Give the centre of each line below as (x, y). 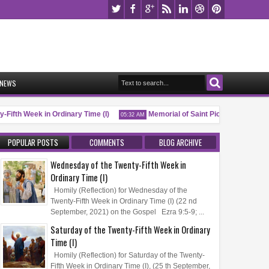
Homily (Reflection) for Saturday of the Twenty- (128, 255)
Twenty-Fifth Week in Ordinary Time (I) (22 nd (124, 201)
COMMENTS (107, 142)
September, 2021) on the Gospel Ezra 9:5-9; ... (127, 212)
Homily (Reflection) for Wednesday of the (119, 190)
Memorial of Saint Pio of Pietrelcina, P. (204, 114)
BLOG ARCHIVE (180, 142)
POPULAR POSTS (33, 142)
